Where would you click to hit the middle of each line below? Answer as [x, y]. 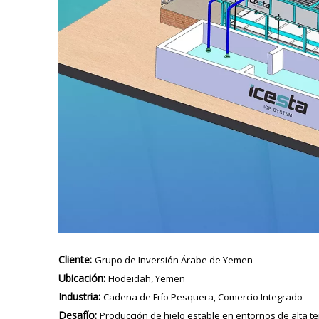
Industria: [81, 296]
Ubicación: [83, 278]
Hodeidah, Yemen [147, 278]
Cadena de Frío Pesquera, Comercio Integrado [203, 297]
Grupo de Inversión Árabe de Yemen [174, 260]
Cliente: [77, 259]
